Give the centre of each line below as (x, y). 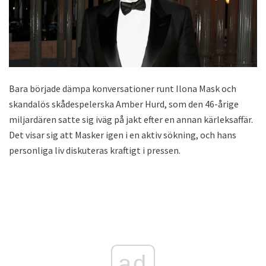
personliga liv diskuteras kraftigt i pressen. (95, 150)
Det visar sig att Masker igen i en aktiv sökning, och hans (123, 134)
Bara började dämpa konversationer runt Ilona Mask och (123, 88)
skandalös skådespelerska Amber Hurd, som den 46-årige (124, 104)
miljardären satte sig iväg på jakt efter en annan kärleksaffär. (131, 119)
